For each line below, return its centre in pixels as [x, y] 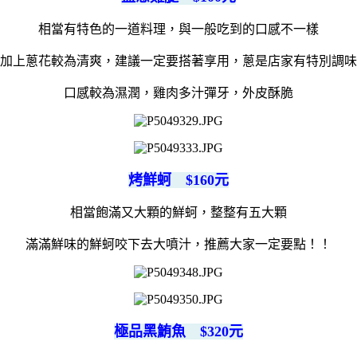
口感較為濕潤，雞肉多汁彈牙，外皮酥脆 [178, 92]
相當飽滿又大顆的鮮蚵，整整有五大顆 [178, 212]
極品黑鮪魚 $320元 [178, 331]
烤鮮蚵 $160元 [178, 180]
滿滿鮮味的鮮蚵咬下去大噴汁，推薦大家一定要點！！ [178, 244]
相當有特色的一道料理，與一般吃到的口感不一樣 [178, 29]
